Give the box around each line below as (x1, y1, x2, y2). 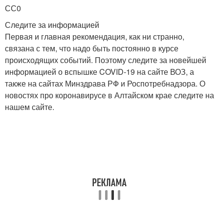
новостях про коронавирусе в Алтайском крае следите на (5, 89, 214, 101)
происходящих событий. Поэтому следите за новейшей (5, 54, 206, 66)
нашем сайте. (5, 101, 54, 112)
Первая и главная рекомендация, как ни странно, (5, 30, 184, 42)
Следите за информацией (5, 19, 99, 30)
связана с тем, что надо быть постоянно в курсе (5, 42, 178, 54)
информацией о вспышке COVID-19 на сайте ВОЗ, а (5, 66, 194, 77)
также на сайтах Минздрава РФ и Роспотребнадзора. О (5, 77, 205, 89)
